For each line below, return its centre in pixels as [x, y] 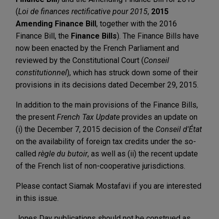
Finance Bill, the [43, 36]
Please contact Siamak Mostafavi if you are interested [109, 186]
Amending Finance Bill [56, 23]
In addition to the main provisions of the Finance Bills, [107, 105]
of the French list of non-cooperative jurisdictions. [100, 166]
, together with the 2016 [137, 23]
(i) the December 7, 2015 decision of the [86, 129]
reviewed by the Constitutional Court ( [80, 60]
